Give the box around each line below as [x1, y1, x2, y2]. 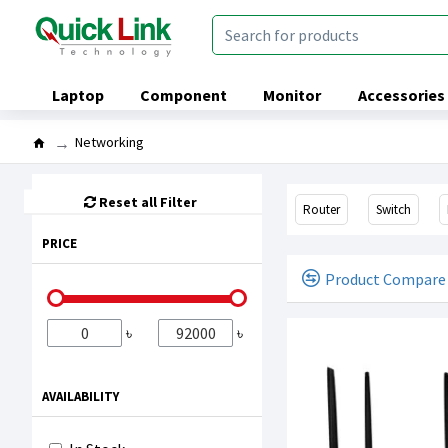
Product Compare [325, 268, 446, 289]
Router [303, 201, 340, 218]
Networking [75, 132, 144, 151]
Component [140, 85, 228, 105]
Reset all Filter [99, 192, 197, 210]
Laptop [51, 85, 104, 105]
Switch [376, 201, 411, 218]
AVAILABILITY [42, 388, 119, 405]
